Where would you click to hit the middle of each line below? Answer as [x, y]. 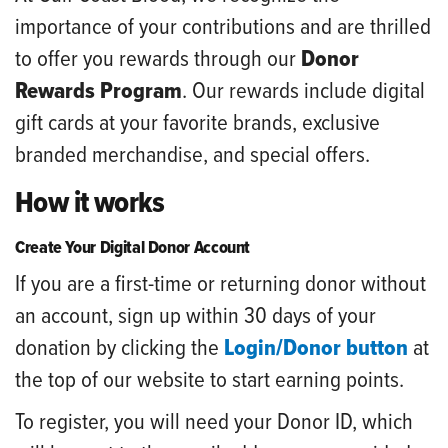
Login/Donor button [316, 348]
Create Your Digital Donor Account [133, 248]
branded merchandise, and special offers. [192, 155]
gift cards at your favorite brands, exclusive [197, 123]
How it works [90, 204]
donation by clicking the [119, 348]
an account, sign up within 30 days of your [195, 316]
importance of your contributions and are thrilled [223, 27]
